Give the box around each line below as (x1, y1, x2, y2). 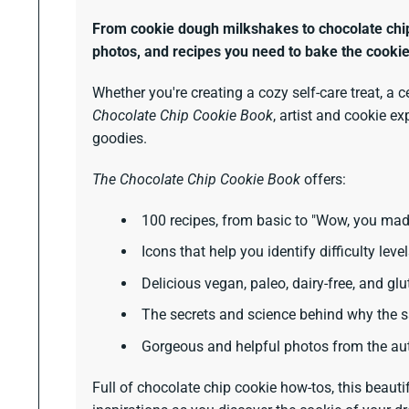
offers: (300, 170, 346, 188)
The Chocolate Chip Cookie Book (92, 170, 300, 188)
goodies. (92, 129, 147, 147)
